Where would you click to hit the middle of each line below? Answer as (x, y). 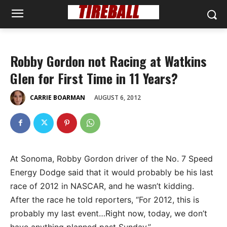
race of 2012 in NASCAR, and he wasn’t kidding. (103, 186)
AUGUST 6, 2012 (118, 97)
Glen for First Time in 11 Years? (94, 78)
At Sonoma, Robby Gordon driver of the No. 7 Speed (111, 158)
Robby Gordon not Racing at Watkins (108, 61)
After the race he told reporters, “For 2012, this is (105, 199)
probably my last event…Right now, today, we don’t (109, 213)
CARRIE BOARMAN (58, 98)
